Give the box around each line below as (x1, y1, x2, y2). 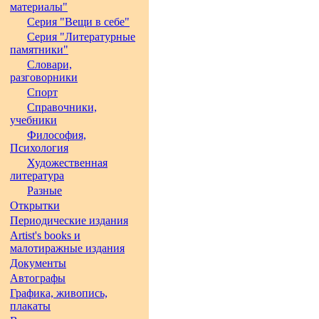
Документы (10, 257, 66, 269)
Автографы (10, 272, 66, 284)
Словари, (27, 58, 72, 70)
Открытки (10, 199, 60, 211)
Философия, (27, 129, 86, 141)
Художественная (27, 157, 108, 169)
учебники (10, 114, 57, 126)
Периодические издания (10, 214, 128, 226)
